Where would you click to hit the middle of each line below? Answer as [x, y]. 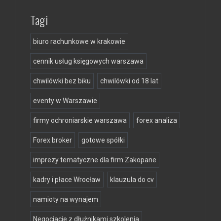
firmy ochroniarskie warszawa [80, 120]
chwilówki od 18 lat [129, 81]
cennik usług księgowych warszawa [88, 61]
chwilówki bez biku [62, 81]
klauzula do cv [132, 179]
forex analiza [157, 120]
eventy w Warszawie [65, 100]
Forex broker [53, 140]
